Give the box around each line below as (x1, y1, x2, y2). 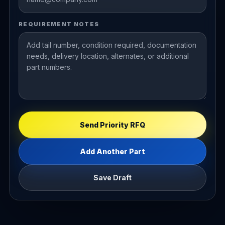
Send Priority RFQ (80, 120, 145, 129)
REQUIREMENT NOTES (18, 20, 99, 28)
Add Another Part (80, 147, 145, 156)
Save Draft (93, 173, 132, 182)
